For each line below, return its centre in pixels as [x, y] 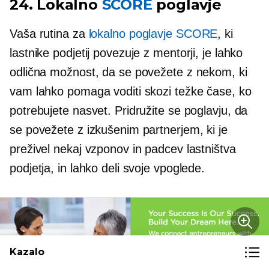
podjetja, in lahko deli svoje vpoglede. [107, 168]
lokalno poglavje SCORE [153, 34]
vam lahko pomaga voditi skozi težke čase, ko [131, 92]
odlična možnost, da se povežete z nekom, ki [128, 72]
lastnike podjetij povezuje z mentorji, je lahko [126, 53]
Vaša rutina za [49, 34]
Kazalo [27, 252]
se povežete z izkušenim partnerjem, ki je [119, 130]
